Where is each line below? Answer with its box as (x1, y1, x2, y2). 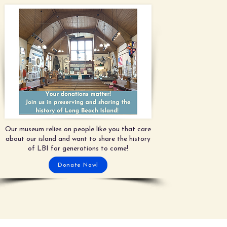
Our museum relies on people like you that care (5, 126, 151, 133)
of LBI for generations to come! (28, 145, 128, 153)
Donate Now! (58, 162, 98, 168)
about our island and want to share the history (6, 135, 150, 143)
